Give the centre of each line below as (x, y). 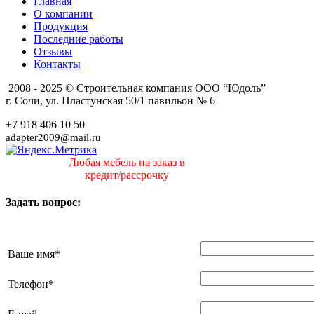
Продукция (61, 26)
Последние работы (78, 39)
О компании (63, 13)
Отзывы (53, 51)
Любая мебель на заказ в (127, 162)
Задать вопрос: (43, 203)
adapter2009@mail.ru (53, 137)
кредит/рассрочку (127, 175)
